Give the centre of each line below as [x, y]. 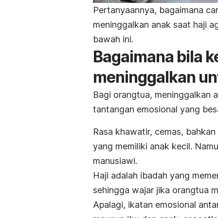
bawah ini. [113, 39]
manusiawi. [116, 161]
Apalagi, [110, 204]
